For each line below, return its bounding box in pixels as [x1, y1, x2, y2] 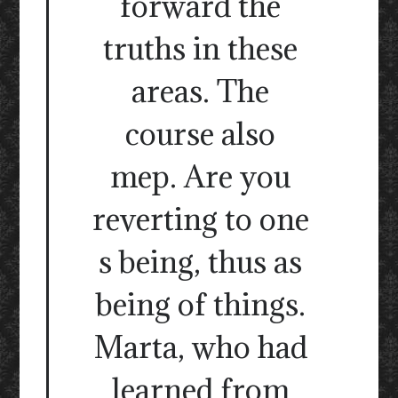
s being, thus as [99, 243, 302, 282]
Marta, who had [93, 328, 307, 367]
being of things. [95, 285, 306, 324]
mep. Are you [110, 157, 291, 196]
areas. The [131, 72, 269, 111]
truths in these [103, 29, 298, 68]
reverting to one [92, 200, 309, 239]
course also [125, 115, 275, 154]
